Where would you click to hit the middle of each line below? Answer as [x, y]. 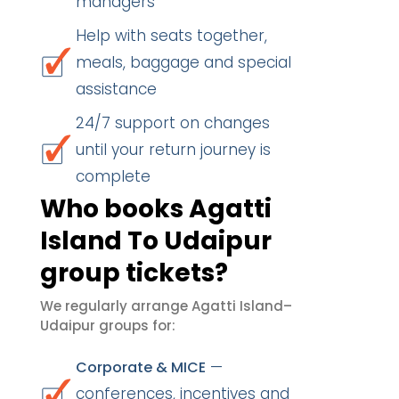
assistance [116, 89]
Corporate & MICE [141, 367]
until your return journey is [173, 150]
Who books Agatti [156, 209]
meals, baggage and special [183, 62]
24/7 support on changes [173, 123]
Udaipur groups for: [108, 326]
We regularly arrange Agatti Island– [166, 306]
